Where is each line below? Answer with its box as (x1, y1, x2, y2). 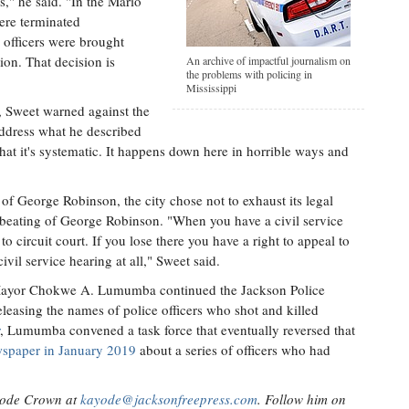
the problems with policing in (186, 67, 312, 81)
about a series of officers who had (136, 341, 330, 359)
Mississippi (186, 80, 236, 95)
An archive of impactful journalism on (186, 53, 351, 68)
